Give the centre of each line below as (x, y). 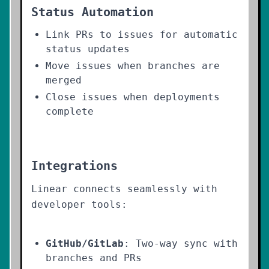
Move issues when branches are (133, 66)
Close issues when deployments (133, 97)
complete (70, 111)
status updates (88, 49)
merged (64, 80)
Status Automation (92, 12)
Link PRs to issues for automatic (142, 35)
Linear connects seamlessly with (124, 189)
